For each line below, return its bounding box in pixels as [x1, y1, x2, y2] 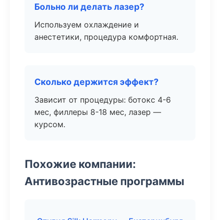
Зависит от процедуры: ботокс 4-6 [34, 95, 171, 105]
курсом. [34, 119, 65, 129]
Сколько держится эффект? [34, 77, 159, 87]
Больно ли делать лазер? [34, 1, 144, 12]
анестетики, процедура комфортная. [34, 32, 178, 42]
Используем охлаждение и [34, 20, 139, 29]
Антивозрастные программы [25, 174, 184, 188]
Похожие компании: [25, 157, 136, 170]
